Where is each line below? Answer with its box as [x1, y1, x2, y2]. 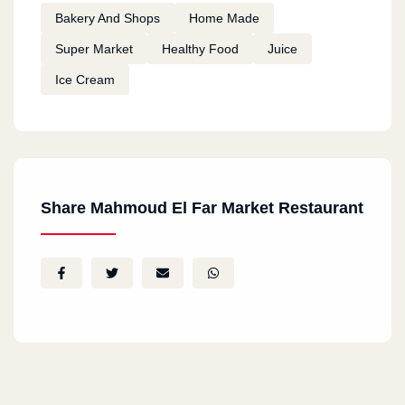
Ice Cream [55, 71, 115, 87]
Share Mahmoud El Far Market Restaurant [41, 198, 363, 217]
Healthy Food [162, 41, 239, 56]
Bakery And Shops [55, 10, 160, 25]
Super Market [55, 41, 133, 56]
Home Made [189, 10, 259, 25]
